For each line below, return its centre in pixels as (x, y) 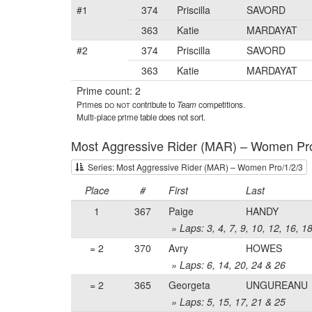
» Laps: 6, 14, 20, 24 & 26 (227, 265)
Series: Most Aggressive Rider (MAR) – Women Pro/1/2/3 (193, 167)
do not (117, 104)
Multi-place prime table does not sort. (141, 117)
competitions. (221, 104)
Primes (91, 104)
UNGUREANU (277, 285)
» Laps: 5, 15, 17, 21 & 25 (227, 302)
